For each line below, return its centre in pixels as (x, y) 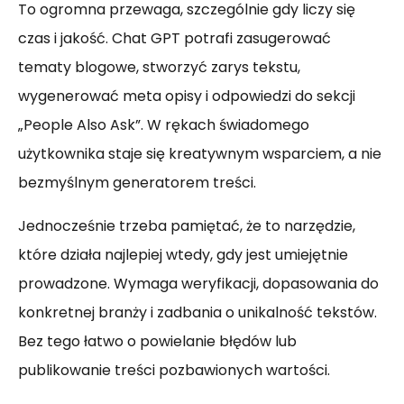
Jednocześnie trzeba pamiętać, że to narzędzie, (187, 226)
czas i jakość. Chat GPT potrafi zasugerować (174, 38)
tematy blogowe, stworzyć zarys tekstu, (159, 67)
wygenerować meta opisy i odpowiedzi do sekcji (187, 96)
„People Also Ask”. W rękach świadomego (164, 125)
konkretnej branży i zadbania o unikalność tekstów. (197, 312)
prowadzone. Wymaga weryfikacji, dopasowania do (198, 284)
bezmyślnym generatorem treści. (137, 183)
